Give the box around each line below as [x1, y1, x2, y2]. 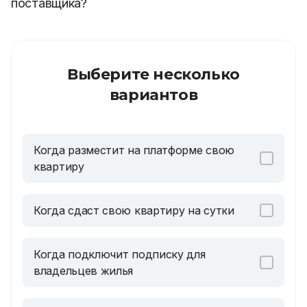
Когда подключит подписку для [34, 247, 206, 261]
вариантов [109, 86, 198, 104]
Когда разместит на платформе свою [34, 143, 235, 157]
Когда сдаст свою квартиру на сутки [34, 204, 234, 217]
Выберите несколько [67, 65, 240, 84]
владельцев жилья [34, 264, 134, 278]
